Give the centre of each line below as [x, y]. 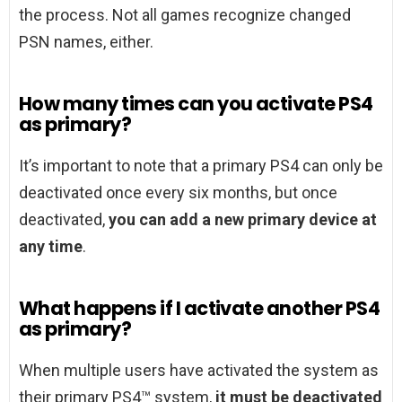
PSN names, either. [86, 42]
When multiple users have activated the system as [199, 371]
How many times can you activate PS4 [196, 104]
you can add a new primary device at [243, 220]
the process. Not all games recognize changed [185, 15]
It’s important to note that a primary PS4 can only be [201, 166]
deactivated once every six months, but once [178, 193]
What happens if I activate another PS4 [200, 309]
